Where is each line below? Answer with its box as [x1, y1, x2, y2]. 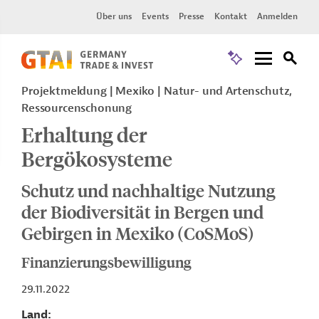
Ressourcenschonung [21, 101, 132, 115]
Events [142, 11, 169, 22]
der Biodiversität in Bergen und [21, 201, 263, 222]
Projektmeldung [21, 84, 110, 98]
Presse [179, 11, 204, 22]
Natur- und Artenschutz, [163, 84, 293, 98]
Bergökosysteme [21, 145, 172, 172]
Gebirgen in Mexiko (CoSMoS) [21, 222, 254, 244]
